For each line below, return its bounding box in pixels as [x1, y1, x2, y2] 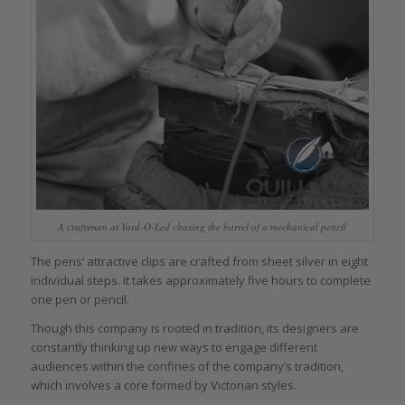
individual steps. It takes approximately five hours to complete [30, 271, 371, 288]
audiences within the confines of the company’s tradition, [30, 357, 344, 374]
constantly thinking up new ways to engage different [30, 338, 317, 355]
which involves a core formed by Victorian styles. [30, 376, 297, 393]
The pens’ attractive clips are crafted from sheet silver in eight [30, 252, 368, 269]
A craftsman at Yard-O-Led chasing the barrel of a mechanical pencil [58, 220, 347, 234]
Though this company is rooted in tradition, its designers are [30, 319, 359, 336]
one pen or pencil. [30, 290, 129, 307]
